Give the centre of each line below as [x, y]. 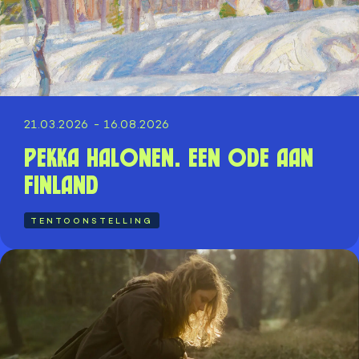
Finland [61, 185]
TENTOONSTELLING [92, 221]
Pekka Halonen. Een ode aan [169, 157]
